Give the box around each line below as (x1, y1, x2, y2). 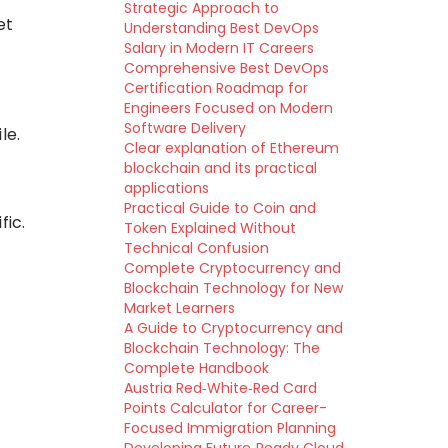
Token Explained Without (123, 218, 296, 238)
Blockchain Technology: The (123, 338, 320, 358)
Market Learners (123, 298, 235, 318)
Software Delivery (123, 118, 246, 138)
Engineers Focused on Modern (123, 98, 333, 118)
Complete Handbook (123, 358, 269, 378)
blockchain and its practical (123, 158, 317, 178)
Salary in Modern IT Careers (123, 38, 314, 58)
